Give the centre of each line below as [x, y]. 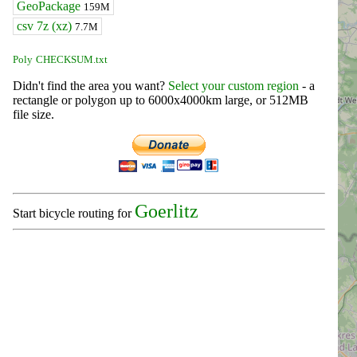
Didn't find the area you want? [90, 86]
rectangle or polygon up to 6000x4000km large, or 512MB [161, 100]
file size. [33, 115]
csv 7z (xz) [46, 26]
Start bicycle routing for [74, 214]
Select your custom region [233, 86]
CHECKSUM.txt [72, 60]
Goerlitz [167, 212]
